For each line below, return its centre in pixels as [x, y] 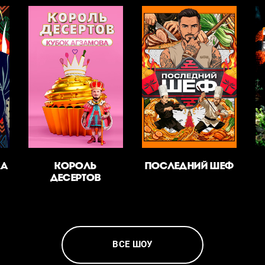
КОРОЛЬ [76, 166]
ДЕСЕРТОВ [76, 178]
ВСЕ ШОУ [132, 245]
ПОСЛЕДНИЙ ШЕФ [189, 166]
